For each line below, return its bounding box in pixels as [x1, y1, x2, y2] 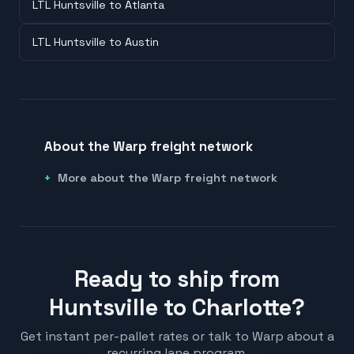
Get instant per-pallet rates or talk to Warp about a [20, 327, 334, 345]
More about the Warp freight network [58, 170, 278, 185]
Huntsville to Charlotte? [49, 292, 305, 322]
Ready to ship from [74, 264, 280, 293]
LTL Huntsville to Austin [32, 35, 159, 50]
